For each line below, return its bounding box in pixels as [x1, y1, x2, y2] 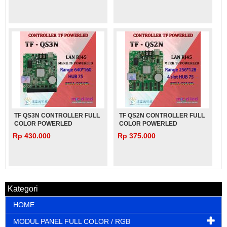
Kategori [8, 184, 38, 193]
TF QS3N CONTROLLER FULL [14, 112, 100, 119]
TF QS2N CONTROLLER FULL [119, 112, 205, 119]
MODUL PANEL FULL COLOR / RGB [13, 217, 130, 225]
